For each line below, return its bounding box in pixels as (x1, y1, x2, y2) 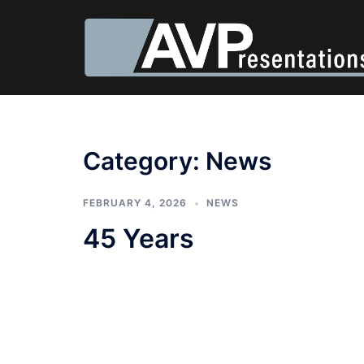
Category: (83, 146, 206, 175)
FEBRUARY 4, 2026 (83, 197, 187, 209)
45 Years (83, 223, 194, 254)
